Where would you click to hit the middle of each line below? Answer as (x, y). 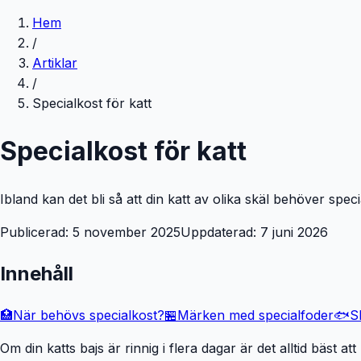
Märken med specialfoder (255, 315)
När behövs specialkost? (89, 315)
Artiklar (55, 63)
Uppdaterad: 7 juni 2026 (254, 232)
